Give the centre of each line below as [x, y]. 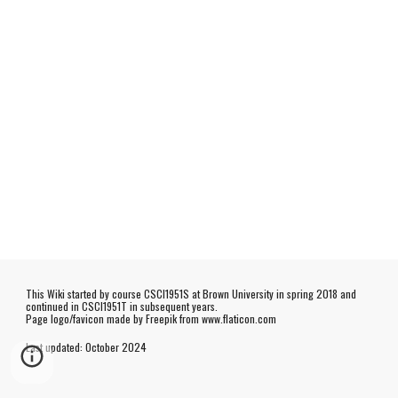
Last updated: [55, 347]
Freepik [162, 318]
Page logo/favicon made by [86, 318]
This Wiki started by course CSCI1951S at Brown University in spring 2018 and [191, 294]
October [104, 347]
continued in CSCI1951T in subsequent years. [122, 306]
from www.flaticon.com [227, 318]
